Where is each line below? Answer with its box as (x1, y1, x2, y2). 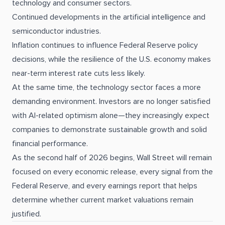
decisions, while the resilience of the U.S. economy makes (12, 55, 211, 63)
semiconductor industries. (12, 27, 101, 35)
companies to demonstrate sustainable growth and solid (12, 126, 207, 134)
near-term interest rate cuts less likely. (12, 69, 145, 77)
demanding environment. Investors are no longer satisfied (12, 97, 210, 105)
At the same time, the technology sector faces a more (12, 83, 201, 91)
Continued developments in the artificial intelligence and (12, 13, 205, 21)
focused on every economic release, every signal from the (12, 168, 213, 176)
